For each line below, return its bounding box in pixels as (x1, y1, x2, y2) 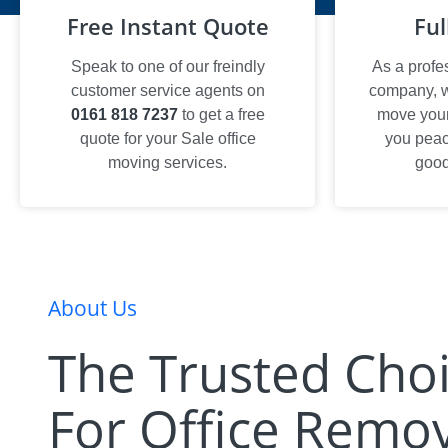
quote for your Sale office (79, 130, 256, 147)
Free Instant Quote (66, 11, 269, 41)
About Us (48, 294, 137, 322)
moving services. (108, 154, 227, 171)
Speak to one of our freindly (70, 58, 265, 75)
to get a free (177, 106, 265, 123)
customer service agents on (70, 82, 265, 99)
